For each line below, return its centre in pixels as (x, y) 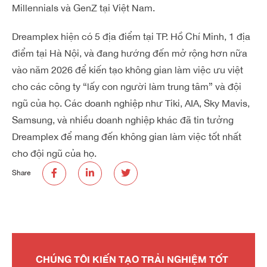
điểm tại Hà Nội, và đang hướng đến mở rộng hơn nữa (130, 53)
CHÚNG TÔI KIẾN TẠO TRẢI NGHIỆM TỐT (132, 259)
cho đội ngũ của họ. (54, 153)
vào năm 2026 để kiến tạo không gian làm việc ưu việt (128, 69)
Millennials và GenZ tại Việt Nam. (83, 7)
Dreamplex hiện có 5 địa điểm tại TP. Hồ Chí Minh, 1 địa (131, 36)
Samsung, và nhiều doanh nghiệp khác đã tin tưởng (123, 119)
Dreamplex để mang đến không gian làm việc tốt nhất (127, 136)
